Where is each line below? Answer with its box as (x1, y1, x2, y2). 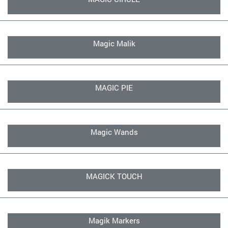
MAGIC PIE (95, 82, 133, 93)
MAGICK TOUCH (85, 171, 142, 181)
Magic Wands (90, 127, 138, 137)
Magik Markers (88, 215, 140, 225)
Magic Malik (93, 38, 135, 48)
